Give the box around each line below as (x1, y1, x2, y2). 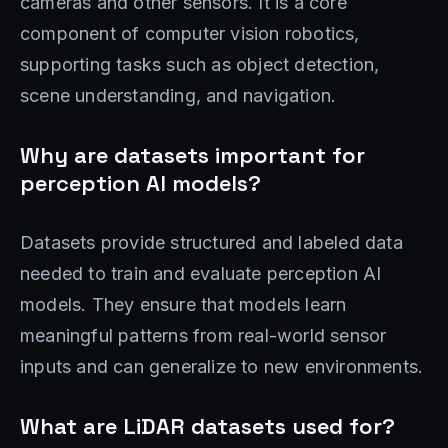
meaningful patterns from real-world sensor (20, 324, 387, 346)
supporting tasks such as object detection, (20, 53, 380, 75)
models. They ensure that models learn (20, 293, 347, 315)
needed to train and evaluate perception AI (20, 262, 382, 284)
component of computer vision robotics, (20, 22, 360, 44)
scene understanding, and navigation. (20, 84, 337, 106)
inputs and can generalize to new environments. (20, 355, 424, 377)
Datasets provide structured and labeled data (20, 231, 403, 253)
